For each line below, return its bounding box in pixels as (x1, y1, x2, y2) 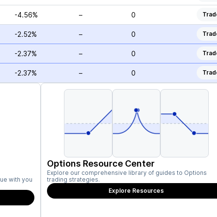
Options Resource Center (47, 158, 155, 169)
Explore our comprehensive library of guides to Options (47, 169, 207, 176)
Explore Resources (108, 187, 164, 194)
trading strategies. (47, 176, 100, 183)
